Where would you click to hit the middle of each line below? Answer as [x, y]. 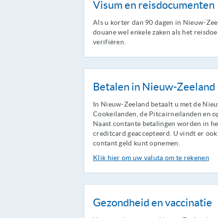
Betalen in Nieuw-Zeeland [154, 87]
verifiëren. [109, 42]
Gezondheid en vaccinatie [153, 202]
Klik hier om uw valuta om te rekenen [151, 158]
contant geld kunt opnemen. [136, 143]
